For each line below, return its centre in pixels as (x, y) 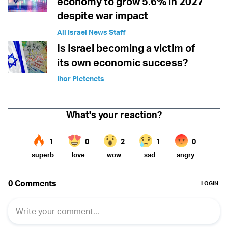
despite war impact (103, 16)
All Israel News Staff (91, 32)
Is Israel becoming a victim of (126, 48)
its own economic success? (122, 63)
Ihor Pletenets (81, 79)
